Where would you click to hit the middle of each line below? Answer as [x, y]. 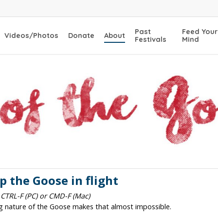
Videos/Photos [32, 35]
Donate [82, 35]
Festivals [151, 39]
